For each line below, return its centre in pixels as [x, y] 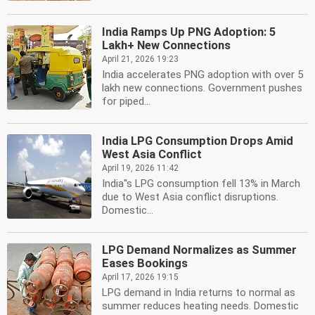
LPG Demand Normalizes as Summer [199, 250]
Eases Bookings [145, 263]
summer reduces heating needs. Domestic [200, 306]
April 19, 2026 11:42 [140, 168]
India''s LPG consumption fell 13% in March [201, 184]
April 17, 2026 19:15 [140, 277]
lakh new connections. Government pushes [202, 88]
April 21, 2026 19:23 [140, 59]
